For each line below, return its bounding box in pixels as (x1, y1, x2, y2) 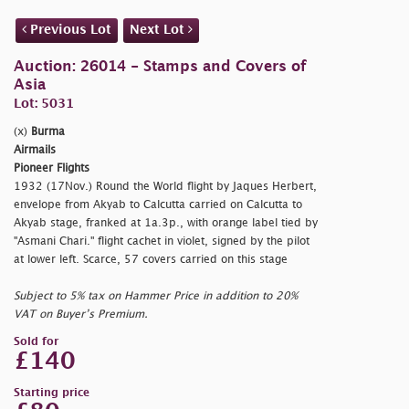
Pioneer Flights (14, 163, 89, 174)
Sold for (14, 337, 58, 348)
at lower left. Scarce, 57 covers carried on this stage (14, 255, 288, 266)
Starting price (14, 388, 89, 399)
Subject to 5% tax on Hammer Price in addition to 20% (14, 291, 298, 302)
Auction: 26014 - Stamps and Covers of (14, 60, 307, 75)
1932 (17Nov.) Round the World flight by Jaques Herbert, (14, 182, 317, 193)
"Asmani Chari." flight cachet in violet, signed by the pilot (14, 236, 309, 247)
